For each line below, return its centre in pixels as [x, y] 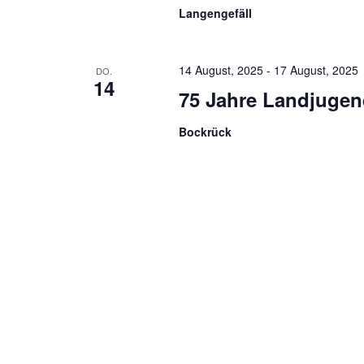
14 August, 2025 [221, 70]
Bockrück [205, 132]
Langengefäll [215, 13]
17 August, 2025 [316, 70]
